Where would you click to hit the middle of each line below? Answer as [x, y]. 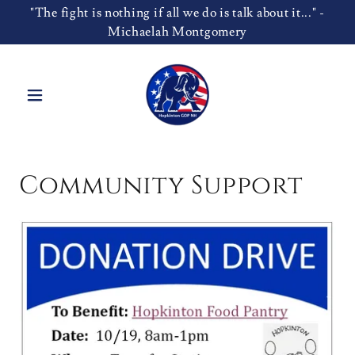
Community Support [161, 186]
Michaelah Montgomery [177, 32]
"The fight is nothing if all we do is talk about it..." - [177, 13]
